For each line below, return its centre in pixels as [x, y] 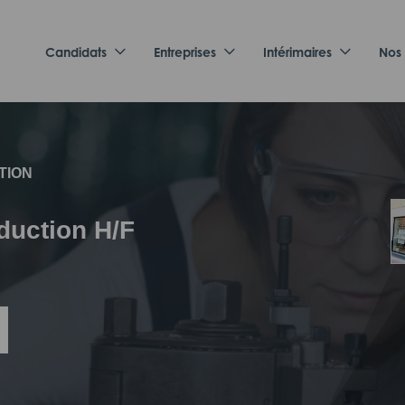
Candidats [76, 52]
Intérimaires [297, 52]
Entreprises [185, 52]
